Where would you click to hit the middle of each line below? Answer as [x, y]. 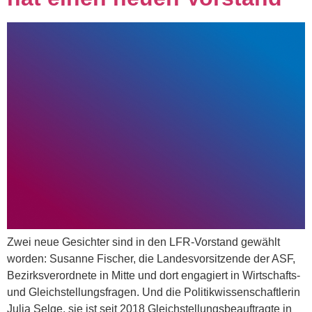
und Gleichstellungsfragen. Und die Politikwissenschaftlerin [154, 292]
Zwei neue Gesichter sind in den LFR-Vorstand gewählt [143, 242]
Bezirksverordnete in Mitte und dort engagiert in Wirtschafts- [154, 275]
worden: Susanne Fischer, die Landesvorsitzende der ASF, [151, 258]
